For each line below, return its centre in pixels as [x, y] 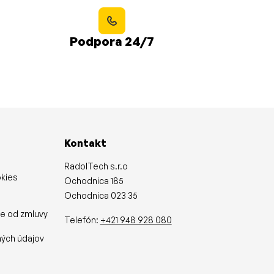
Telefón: [82, 220]
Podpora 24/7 [112, 41]
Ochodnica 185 [94, 180]
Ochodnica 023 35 [101, 195]
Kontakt [85, 143]
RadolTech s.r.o [96, 166]
